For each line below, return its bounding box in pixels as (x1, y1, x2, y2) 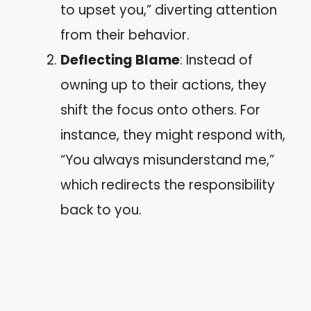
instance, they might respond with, (60, 125, 285, 144)
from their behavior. (60, 25, 190, 44)
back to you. (60, 200, 142, 219)
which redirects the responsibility (60, 175, 275, 194)
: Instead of (180, 50, 253, 69)
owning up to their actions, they (60, 75, 267, 94)
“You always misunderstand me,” (60, 150, 274, 169)
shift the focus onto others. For (60, 100, 260, 119)
